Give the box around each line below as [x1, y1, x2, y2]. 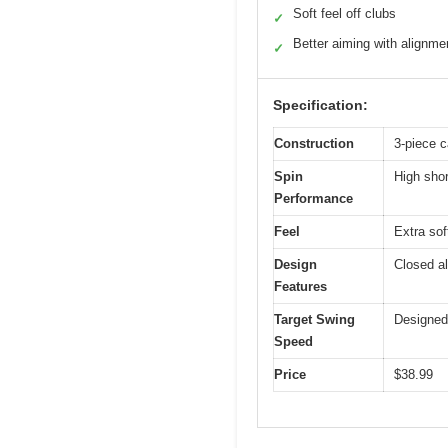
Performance [274, 191, 353, 207]
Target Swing [274, 312, 355, 328]
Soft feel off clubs [293, 6, 396, 22]
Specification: [273, 97, 368, 114]
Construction [274, 136, 354, 152]
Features [274, 279, 327, 295]
